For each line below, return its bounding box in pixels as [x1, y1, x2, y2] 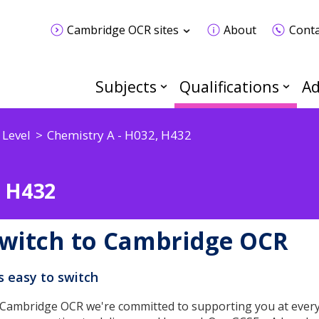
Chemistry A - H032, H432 [46, 126, 192, 143]
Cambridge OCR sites [66, 21, 179, 38]
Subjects [95, 76, 157, 98]
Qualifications [179, 76, 279, 98]
